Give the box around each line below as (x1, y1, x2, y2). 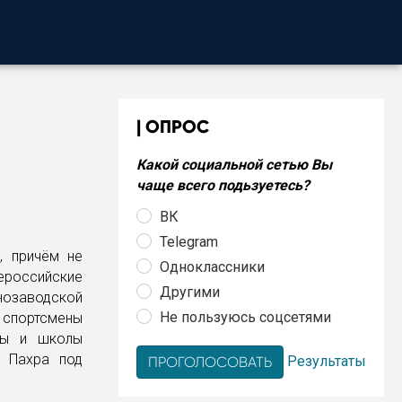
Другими (160, 283, 220, 301)
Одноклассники (160, 258, 265, 275)
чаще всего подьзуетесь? (136, 177, 310, 194)
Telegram (160, 232, 218, 250)
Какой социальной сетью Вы (136, 156, 332, 173)
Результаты (287, 352, 366, 370)
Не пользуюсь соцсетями (160, 308, 331, 326)
